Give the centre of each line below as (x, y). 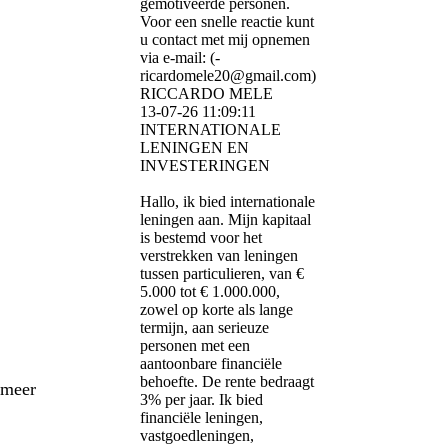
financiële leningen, (201, 418)
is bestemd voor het (201, 238)
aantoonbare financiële (211, 364)
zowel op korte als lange (216, 310)
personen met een (195, 346)
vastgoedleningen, (197, 436)
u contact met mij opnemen (225, 40)
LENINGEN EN (194, 148)
